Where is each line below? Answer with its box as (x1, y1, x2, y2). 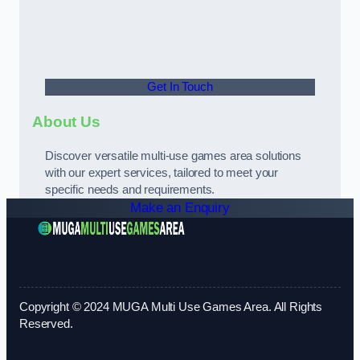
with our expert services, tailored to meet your (45, 166, 279, 180)
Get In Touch (147, 80, 213, 93)
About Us (32, 112, 100, 130)
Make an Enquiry (130, 200, 230, 216)
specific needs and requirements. (45, 183, 215, 197)
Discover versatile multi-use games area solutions (45, 149, 301, 163)
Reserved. (19, 317, 73, 331)
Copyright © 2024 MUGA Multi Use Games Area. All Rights (19, 301, 323, 314)
